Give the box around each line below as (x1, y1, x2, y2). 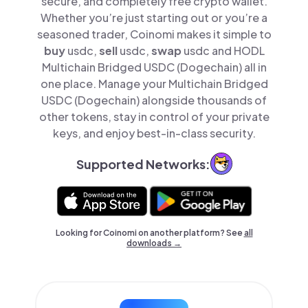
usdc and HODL (183, 43, 265, 58)
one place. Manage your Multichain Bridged (40, 76, 268, 91)
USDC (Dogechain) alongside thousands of (41, 93, 267, 107)
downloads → (126, 238, 181, 248)
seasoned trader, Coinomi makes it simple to (36, 27, 272, 41)
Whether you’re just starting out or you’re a (41, 10, 267, 25)
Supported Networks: (76, 155, 210, 172)
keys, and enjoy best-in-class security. (52, 126, 256, 140)
